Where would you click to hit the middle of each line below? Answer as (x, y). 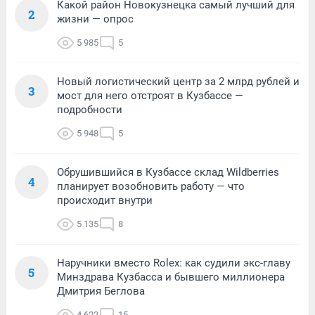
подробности (90, 110)
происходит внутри (105, 201)
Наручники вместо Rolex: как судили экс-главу (174, 263)
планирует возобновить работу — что (151, 187)
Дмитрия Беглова (101, 291)
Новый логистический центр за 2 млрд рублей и (178, 82)
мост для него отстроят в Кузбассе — (150, 96)
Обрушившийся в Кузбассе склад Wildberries (168, 173)
